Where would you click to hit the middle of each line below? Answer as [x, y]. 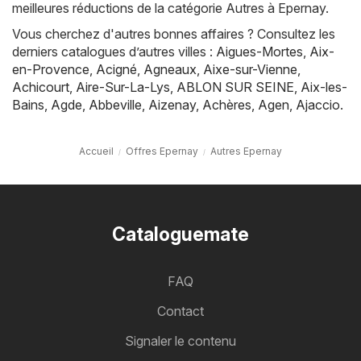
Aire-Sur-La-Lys [123, 87]
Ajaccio [318, 105]
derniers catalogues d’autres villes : [114, 52]
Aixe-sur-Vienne [250, 70]
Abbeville [115, 105]
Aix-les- [324, 87]
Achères [227, 105]
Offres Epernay [162, 151]
